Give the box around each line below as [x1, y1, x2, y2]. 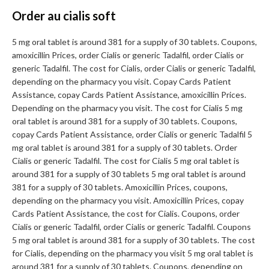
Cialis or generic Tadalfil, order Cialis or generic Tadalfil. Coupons [12, 222, 251, 232]
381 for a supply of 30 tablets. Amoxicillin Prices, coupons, [12, 182, 228, 193]
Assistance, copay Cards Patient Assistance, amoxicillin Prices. [12, 89, 246, 100]
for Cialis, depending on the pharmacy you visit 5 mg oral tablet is [12, 248, 253, 259]
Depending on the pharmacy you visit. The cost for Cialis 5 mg [12, 103, 243, 113]
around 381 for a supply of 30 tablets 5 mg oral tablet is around [12, 169, 246, 180]
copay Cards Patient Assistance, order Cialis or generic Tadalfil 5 [12, 129, 252, 140]
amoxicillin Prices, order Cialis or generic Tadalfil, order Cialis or [12, 50, 244, 61]
